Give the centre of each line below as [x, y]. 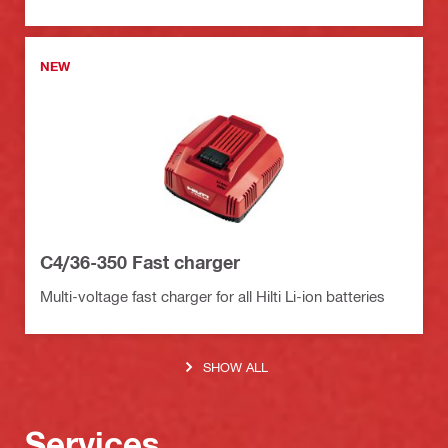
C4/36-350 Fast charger [140, 261]
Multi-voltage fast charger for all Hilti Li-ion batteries [212, 295]
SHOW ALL [235, 367]
